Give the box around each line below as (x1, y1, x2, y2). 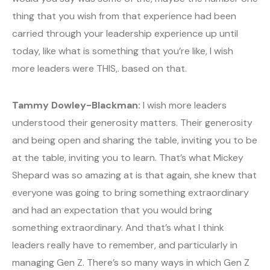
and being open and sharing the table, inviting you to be (12, 134, 257, 147)
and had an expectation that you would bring (12, 204, 212, 217)
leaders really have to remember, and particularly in (12, 239, 237, 252)
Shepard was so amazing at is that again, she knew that (12, 169, 257, 182)
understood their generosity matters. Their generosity (12, 116, 253, 130)
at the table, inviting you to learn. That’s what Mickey (12, 151, 243, 165)
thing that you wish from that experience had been (12, 10, 236, 23)
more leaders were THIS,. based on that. (12, 62, 187, 75)
